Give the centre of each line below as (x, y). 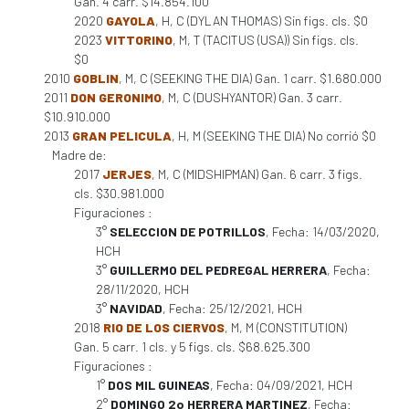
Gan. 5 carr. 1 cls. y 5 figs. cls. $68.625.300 (192, 346)
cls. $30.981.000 (119, 193)
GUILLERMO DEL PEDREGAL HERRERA (218, 270)
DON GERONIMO (116, 97)
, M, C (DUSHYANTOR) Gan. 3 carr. (252, 97)
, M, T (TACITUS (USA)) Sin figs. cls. (266, 40)
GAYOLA (131, 21)
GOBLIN (96, 78)
